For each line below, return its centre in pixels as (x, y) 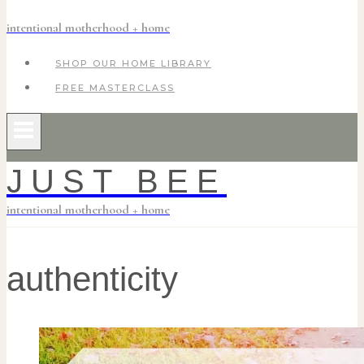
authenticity (92, 279)
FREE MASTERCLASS (115, 88)
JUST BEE (117, 181)
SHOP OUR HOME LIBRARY (133, 63)
